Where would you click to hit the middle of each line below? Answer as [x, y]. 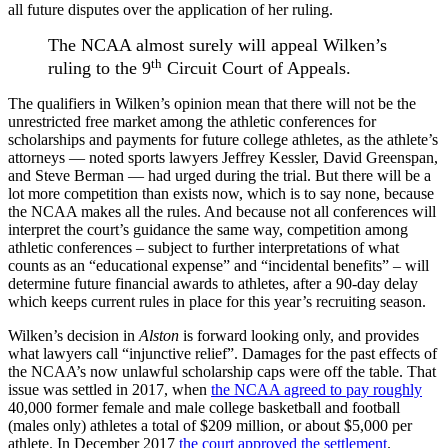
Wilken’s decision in [73, 336]
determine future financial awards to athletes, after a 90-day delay [213, 284]
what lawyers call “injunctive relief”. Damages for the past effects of [222, 354]
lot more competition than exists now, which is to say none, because [221, 194]
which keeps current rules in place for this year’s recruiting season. [217, 302]
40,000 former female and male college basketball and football [204, 408]
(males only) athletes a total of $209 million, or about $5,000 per [210, 426]
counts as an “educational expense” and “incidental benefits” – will [218, 266]
